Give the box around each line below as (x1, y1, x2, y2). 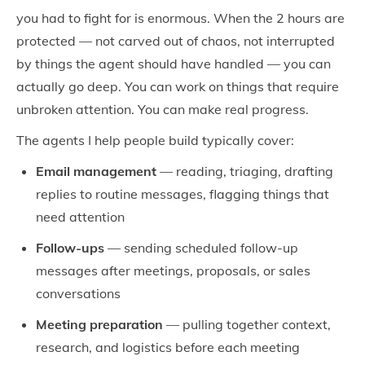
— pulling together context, (163, 316, 331, 332)
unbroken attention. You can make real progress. (16, 101, 309, 117)
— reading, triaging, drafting (156, 163, 333, 179)
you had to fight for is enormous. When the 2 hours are (16, 10, 345, 26)
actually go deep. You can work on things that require (16, 78, 339, 95)
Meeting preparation (36, 316, 163, 332)
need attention (36, 209, 125, 225)
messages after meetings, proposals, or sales (36, 262, 310, 279)
